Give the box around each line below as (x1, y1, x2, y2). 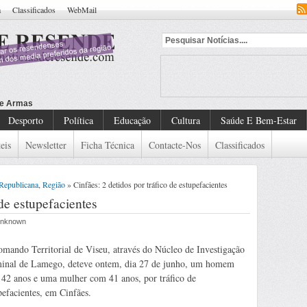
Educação (114, 114, 151, 127)
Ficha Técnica (81, 138, 134, 151)
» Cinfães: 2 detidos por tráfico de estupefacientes (65, 179, 228, 190)
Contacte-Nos (149, 138, 201, 151)
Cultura (171, 114, 200, 127)
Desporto (8, 114, 43, 127)
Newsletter (25, 138, 66, 151)
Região (42, 179, 65, 190)
